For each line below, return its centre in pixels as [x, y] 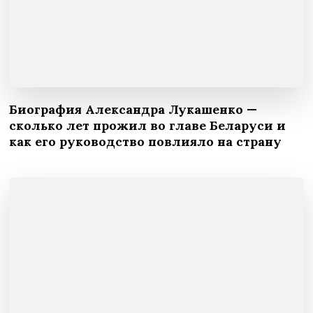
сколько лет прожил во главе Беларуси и [148, 125]
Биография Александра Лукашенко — [133, 109]
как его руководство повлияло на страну [146, 141]
